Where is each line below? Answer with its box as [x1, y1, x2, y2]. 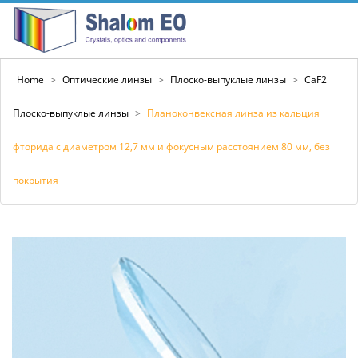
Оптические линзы [62, 73, 152, 86]
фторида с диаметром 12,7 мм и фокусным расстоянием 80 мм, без [13, 140, 330, 153]
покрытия [13, 173, 58, 187]
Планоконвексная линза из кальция [147, 106, 320, 120]
